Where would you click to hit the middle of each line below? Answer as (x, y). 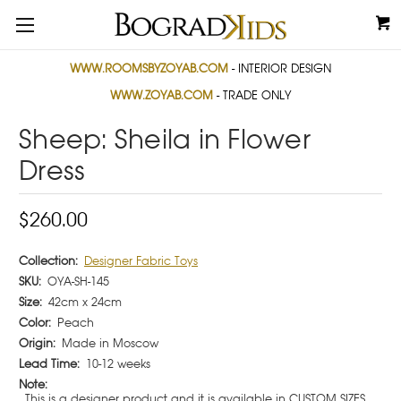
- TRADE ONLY (254, 95)
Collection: (48, 261)
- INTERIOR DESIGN (280, 68)
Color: (35, 323)
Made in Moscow (110, 343)
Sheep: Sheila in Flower (165, 140)
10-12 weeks (118, 364)
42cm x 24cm (85, 302)
